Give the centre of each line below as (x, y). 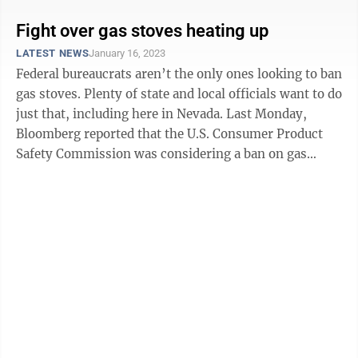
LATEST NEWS (53, 53)
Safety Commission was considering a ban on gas (161, 154)
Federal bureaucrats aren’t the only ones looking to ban (179, 74)
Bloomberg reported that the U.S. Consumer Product (169, 134)
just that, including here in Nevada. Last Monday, (121, 114)
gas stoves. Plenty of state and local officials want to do (179, 94)
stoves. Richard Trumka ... (93, 174)
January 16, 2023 (127, 53)
